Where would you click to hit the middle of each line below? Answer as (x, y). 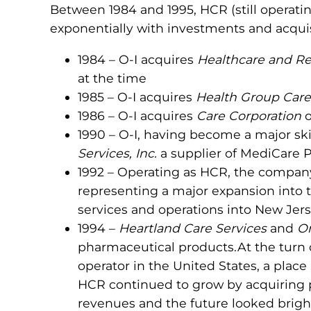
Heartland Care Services (193, 228)
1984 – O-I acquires (137, 59)
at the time (112, 78)
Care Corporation (249, 115)
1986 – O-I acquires (137, 115)
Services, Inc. (117, 153)
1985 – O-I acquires (137, 96)
